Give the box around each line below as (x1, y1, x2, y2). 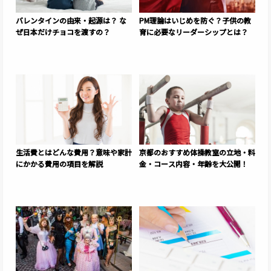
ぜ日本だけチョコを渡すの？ (16, 26, 110, 37)
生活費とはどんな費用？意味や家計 (16, 146, 132, 157)
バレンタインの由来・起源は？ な (16, 15, 126, 25)
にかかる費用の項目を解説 (16, 158, 103, 169)
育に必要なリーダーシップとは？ (139, 26, 248, 37)
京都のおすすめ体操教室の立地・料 (139, 146, 255, 157)
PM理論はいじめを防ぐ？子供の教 (139, 15, 251, 25)
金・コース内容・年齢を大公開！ (139, 158, 248, 169)
